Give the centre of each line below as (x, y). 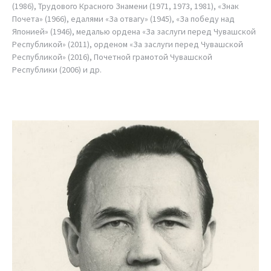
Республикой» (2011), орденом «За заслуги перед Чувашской (128, 44)
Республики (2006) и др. (57, 69)
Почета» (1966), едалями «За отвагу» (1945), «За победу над (123, 18)
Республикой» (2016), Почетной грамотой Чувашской (112, 57)
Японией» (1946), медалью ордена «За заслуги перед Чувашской (134, 31)
